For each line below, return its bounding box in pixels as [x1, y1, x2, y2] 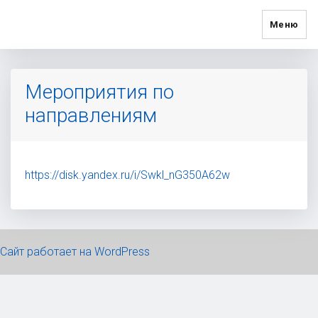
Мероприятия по [25, 80, 174, 104]
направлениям [25, 104, 157, 127]
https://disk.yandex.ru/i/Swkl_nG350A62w [25, 168, 230, 182]
